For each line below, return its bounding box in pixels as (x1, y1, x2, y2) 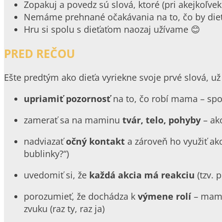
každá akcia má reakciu (89, 169, 195, 181)
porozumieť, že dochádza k (24, 190, 138, 203)
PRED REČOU (4, 46, 75, 62)
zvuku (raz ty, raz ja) (24, 203, 105, 215)
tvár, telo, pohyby (122, 114, 201, 126)
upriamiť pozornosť (24, 93, 111, 105)
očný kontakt (66, 135, 125, 148)
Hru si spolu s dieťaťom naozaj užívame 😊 (24, 23, 200, 36)
